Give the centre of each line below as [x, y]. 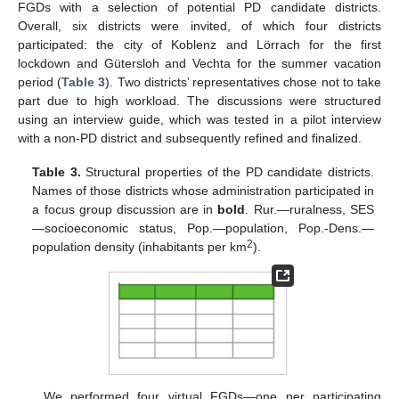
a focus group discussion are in [125, 210]
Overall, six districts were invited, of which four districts [199, 25]
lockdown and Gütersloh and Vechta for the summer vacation [199, 63]
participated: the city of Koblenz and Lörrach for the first [199, 44]
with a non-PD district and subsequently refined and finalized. [190, 138]
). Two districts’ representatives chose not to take [244, 81]
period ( [40, 81]
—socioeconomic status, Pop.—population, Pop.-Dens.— [203, 228]
